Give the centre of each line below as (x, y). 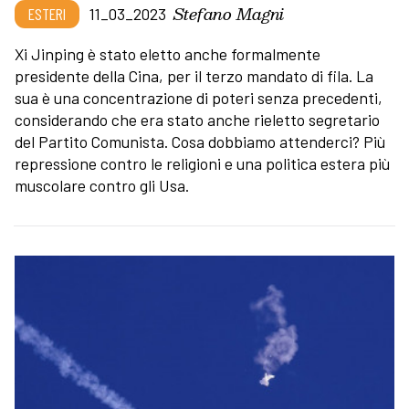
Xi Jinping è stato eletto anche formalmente (168, 53)
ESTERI (47, 13)
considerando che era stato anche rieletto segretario (197, 119)
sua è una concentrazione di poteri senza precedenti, (199, 97)
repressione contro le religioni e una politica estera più (202, 163)
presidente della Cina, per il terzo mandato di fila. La (194, 75)
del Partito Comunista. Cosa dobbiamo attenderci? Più (200, 141)
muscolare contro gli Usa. (104, 185)
